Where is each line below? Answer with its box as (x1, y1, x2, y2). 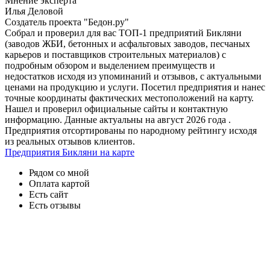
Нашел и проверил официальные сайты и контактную (5, 104, 228, 115)
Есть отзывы (29, 200, 81, 211)
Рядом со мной (29, 168, 89, 178)
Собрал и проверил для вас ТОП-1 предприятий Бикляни (5, 28, 242, 39)
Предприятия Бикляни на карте (5, 147, 134, 158)
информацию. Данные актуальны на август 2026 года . (5, 115, 231, 125)
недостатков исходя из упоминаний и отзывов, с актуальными (5, 71, 262, 82)
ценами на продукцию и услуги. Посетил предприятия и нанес (5, 82, 265, 93)
